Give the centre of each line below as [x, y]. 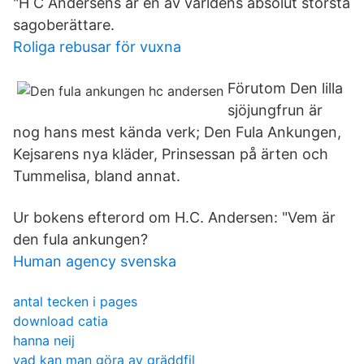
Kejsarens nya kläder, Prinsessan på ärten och [171, 154]
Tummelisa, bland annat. [97, 176]
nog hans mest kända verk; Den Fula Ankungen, [177, 132]
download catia [61, 321]
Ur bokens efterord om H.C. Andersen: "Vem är [174, 217]
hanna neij [44, 340]
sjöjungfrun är [275, 110]
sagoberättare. [64, 25]
